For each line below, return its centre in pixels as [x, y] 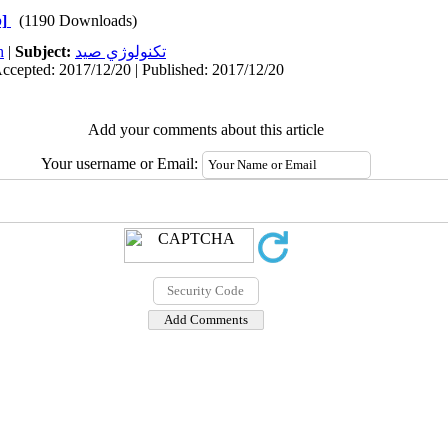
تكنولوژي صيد [120, 51]
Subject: [45, 51]
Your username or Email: [121, 163]
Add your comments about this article [205, 129]
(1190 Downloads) [78, 20]
